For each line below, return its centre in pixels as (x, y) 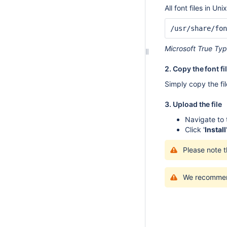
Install (215, 129)
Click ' (195, 129)
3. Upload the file (194, 104)
